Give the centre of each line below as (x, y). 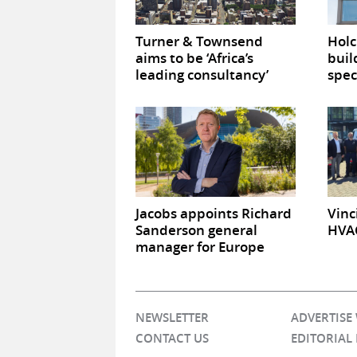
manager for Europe (200, 247)
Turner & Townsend (199, 41)
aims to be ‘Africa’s (194, 58)
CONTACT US (172, 339)
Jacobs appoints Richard (213, 214)
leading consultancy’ (202, 75)
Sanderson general (196, 230)
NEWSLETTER (172, 318)
